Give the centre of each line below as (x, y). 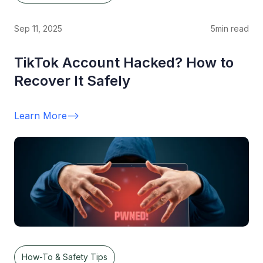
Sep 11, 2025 (38, 29)
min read (232, 29)
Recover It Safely (72, 81)
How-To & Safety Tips (65, 257)
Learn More (41, 116)
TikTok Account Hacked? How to (124, 63)
